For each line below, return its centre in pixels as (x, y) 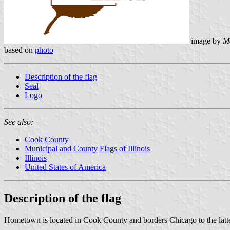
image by (206, 41)
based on (20, 50)
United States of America (65, 167)
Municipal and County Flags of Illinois (87, 148)
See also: (19, 122)
